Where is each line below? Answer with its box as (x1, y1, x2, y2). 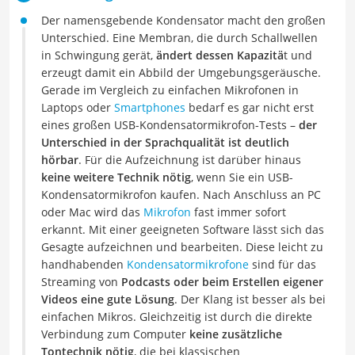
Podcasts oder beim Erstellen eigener (121, 274, 323, 289)
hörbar (41, 152, 78, 167)
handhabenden (41, 257, 127, 272)
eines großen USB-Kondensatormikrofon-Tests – (41, 117, 299, 132)
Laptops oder (41, 100, 114, 115)
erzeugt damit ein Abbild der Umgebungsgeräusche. (41, 65, 321, 80)
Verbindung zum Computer (41, 326, 189, 342)
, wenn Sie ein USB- (191, 170, 293, 185)
